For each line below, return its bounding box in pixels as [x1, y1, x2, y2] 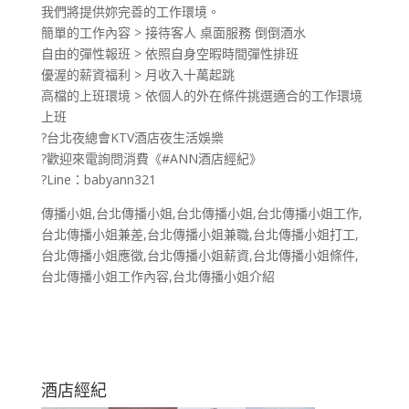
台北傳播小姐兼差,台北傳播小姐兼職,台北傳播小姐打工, [40, 225, 359, 243]
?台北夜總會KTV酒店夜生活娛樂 [40, 128, 224, 146]
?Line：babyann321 [40, 170, 156, 188]
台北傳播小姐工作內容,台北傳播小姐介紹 [40, 267, 275, 285]
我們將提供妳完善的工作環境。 [40, 2, 220, 20]
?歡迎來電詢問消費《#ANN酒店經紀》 [40, 149, 262, 167]
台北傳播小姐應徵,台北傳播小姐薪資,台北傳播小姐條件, [40, 246, 359, 264]
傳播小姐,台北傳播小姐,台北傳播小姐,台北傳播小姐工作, [40, 204, 362, 222]
